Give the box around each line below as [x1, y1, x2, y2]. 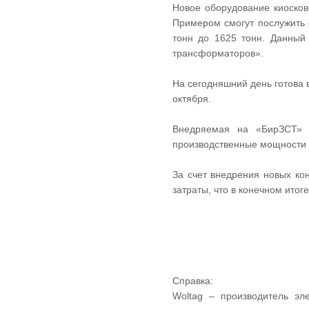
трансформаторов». [172, 48, 263, 59]
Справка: [172, 275, 213, 286]
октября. [172, 93, 211, 104]
